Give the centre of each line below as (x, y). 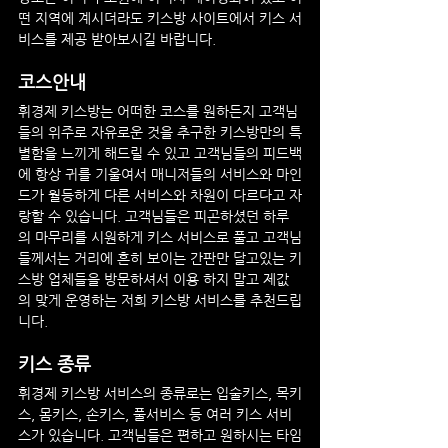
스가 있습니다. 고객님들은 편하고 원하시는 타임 (160, 435)
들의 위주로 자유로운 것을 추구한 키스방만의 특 (160, 132)
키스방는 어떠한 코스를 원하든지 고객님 (177, 111)
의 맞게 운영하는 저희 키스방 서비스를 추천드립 (160, 300)
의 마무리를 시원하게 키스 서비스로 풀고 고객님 (160, 237)
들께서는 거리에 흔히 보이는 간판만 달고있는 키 (160, 258)
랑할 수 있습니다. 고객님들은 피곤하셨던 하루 (153, 216)
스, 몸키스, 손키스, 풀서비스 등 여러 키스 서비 (155, 414)
